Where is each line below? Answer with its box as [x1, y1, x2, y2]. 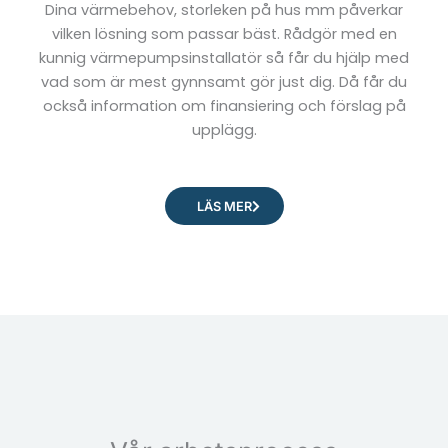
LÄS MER [196, 199, 252, 215]
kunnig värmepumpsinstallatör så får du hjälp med [39, 47, 409, 68]
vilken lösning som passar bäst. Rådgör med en [51, 23, 397, 44]
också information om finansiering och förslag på [42, 95, 406, 116]
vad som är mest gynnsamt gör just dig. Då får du [41, 71, 407, 92]
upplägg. [191, 119, 257, 140]
